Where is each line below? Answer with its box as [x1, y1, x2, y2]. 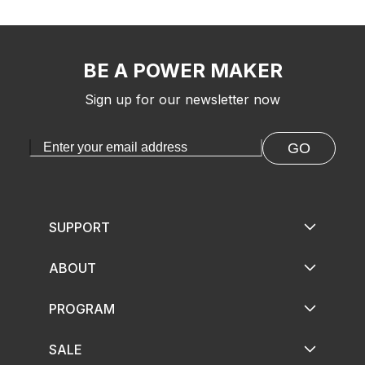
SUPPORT [49, 218, 110, 235]
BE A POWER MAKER [82, 58, 283, 82]
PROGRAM [49, 300, 115, 317]
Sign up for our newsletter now [85, 90, 280, 108]
